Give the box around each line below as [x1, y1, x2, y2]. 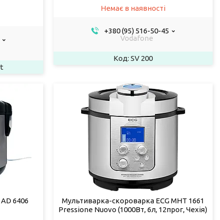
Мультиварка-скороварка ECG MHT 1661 [61, 196, 204, 205]
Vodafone [120, 33, 153, 42]
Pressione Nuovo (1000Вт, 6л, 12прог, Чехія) [58, 205, 208, 214]
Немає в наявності [100, 3, 165, 12]
